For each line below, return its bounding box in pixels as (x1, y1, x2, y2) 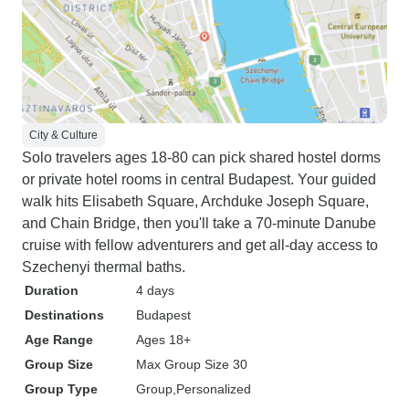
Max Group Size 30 (136, 357, 247, 372)
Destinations (25, 308, 104, 322)
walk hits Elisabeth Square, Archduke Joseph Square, (22, 194, 369, 209)
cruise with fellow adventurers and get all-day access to (22, 237, 378, 253)
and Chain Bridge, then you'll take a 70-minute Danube (22, 215, 376, 231)
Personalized (176, 382, 251, 396)
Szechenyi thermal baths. (22, 259, 185, 275)
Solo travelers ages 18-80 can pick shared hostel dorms (22, 150, 381, 165)
